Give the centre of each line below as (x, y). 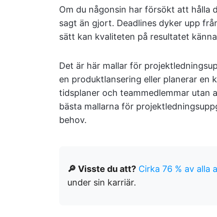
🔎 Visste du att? (102, 169)
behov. (73, 120)
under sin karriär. (102, 182)
